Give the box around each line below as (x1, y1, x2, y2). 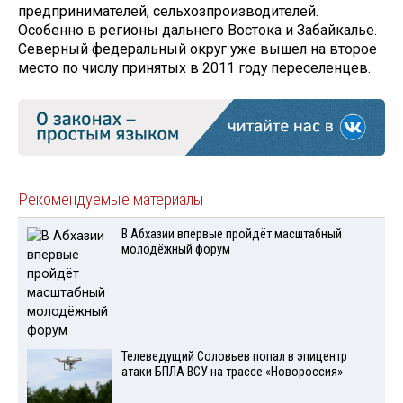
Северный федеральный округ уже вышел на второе (18, 40, 377, 58)
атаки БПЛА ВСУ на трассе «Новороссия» (121, 363, 343, 380)
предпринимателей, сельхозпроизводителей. (18, 3, 318, 21)
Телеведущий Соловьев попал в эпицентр (121, 348, 347, 364)
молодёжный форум (121, 241, 230, 257)
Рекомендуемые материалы (18, 189, 204, 210)
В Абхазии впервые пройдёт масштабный (121, 226, 342, 242)
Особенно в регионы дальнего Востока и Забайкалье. (18, 22, 377, 40)
